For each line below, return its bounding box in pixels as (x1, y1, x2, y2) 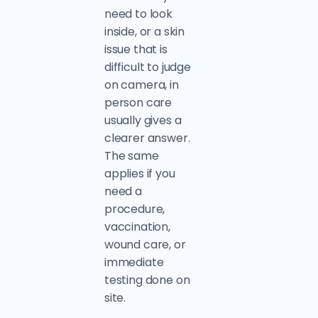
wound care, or (104, 236, 186, 253)
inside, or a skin (104, 23, 185, 40)
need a (104, 183, 142, 199)
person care (104, 94, 172, 111)
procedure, (104, 201, 165, 217)
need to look (104, 6, 172, 22)
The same (104, 148, 159, 164)
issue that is (104, 41, 168, 57)
